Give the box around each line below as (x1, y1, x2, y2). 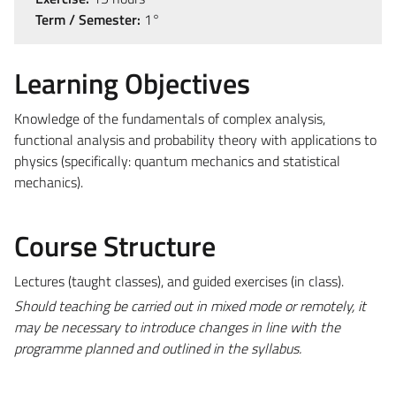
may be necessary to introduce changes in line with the (14, 316, 340, 338)
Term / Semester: (35, 8, 141, 30)
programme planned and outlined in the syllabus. (14, 337, 301, 359)
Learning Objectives (14, 61, 250, 104)
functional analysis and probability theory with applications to (14, 128, 377, 150)
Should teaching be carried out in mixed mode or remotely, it (14, 294, 366, 316)
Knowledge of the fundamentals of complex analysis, (14, 107, 325, 129)
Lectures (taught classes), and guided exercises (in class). (14, 270, 344, 292)
